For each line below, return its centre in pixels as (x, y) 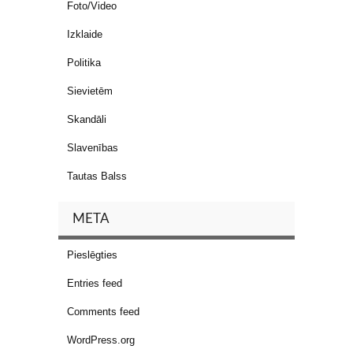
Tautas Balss (97, 176)
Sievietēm (90, 91)
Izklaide (85, 35)
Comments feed (103, 312)
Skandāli (87, 120)
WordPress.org (101, 340)
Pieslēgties (92, 255)
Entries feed (95, 284)
